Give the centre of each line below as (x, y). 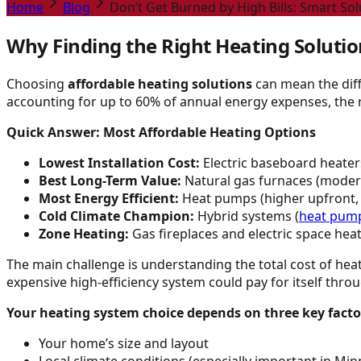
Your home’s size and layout (124, 343)
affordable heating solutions (160, 83)
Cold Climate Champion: (116, 216)
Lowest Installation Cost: (119, 162)
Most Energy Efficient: (109, 198)
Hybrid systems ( (247, 216)
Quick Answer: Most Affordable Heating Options (161, 132)
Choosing (37, 83)
